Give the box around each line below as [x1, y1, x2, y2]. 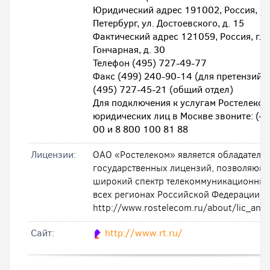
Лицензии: [31, 148, 76, 161]
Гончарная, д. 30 [93, 43, 165, 56]
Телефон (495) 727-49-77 [93, 57, 207, 69]
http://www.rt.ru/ [105, 227, 183, 239]
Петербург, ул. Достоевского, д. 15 [93, 17, 244, 30]
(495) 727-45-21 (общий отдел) [93, 83, 233, 96]
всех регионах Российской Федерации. [93, 188, 262, 201]
